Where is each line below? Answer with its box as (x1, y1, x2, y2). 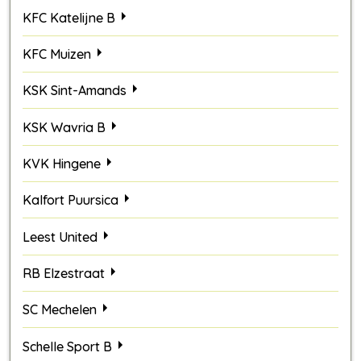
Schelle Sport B (23, 338, 112, 355)
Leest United (23, 228, 98, 245)
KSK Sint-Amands (23, 82, 127, 99)
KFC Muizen (23, 45, 91, 62)
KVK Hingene (23, 155, 101, 172)
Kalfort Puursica (23, 192, 118, 209)
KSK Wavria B (23, 118, 106, 135)
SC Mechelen (23, 301, 97, 318)
